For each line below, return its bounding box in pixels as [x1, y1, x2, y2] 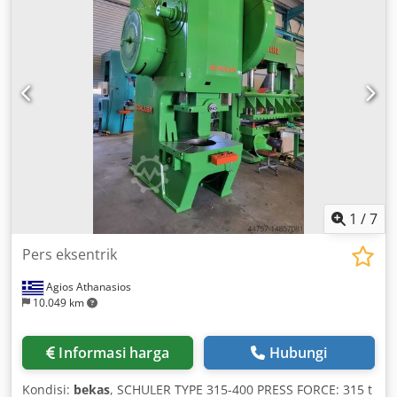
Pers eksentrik [22, 244, 117, 264]
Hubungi [269, 342, 328, 362]
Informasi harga [58, 342, 169, 362]
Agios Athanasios [43, 278, 131, 294]
